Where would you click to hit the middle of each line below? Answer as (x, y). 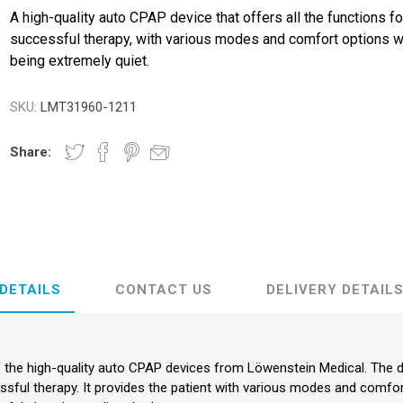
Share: (31, 152)
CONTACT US (164, 289)
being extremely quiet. (80, 61)
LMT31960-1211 (89, 107)
